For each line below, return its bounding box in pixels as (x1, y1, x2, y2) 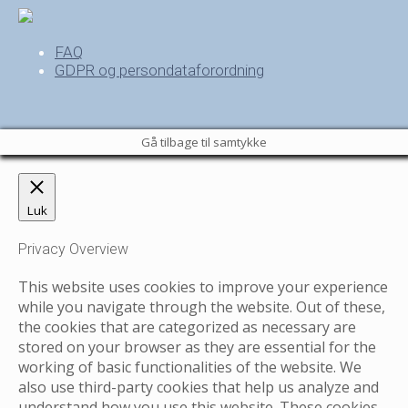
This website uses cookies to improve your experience (18, 277, 388, 298)
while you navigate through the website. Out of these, (18, 297, 385, 318)
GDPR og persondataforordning (55, 60, 264, 79)
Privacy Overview (18, 240, 128, 259)
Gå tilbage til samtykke (141, 133, 267, 150)
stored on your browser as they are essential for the (18, 337, 376, 358)
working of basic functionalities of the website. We (18, 357, 362, 378)
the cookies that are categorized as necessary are (18, 317, 356, 338)
